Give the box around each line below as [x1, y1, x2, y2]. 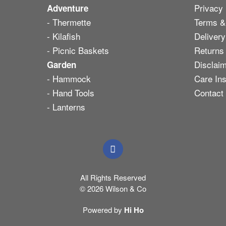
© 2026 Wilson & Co [80, 183, 146, 194]
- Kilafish [46, 30, 80, 43]
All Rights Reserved [80, 172, 146, 183]
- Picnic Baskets [46, 44, 109, 57]
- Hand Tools [46, 86, 94, 99]
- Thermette [46, 16, 91, 29]
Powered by [82, 204, 124, 215]
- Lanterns [46, 100, 85, 114]
